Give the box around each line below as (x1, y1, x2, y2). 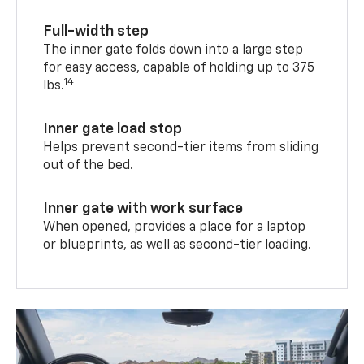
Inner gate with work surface (43, 201, 244, 216)
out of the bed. (43, 158, 134, 172)
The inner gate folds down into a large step (43, 43, 304, 57)
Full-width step (43, 24, 149, 39)
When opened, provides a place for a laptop (43, 220, 306, 234)
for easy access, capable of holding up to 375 (43, 61, 315, 75)
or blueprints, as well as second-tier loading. (43, 238, 312, 252)
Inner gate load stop (43, 121, 183, 136)
